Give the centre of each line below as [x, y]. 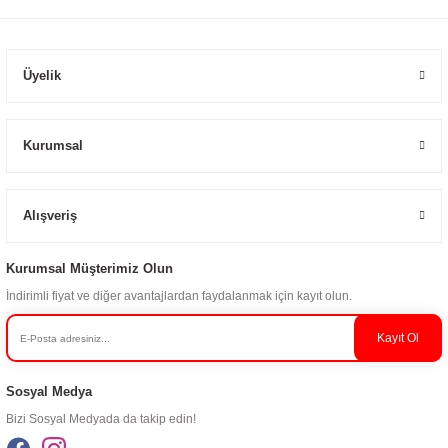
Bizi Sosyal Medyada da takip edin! [101, 419]
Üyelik [42, 75]
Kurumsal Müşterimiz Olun [89, 268]
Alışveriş [50, 215]
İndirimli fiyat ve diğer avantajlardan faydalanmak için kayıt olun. [179, 296]
